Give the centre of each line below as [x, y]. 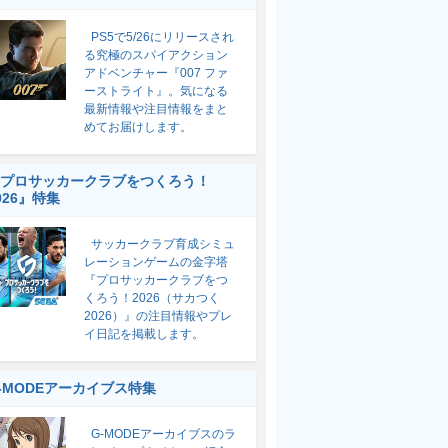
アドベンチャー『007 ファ [156, 73]
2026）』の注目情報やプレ [158, 316]
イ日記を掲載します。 [144, 334]
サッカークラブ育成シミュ [163, 244]
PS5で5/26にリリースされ [162, 37]
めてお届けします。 [138, 127]
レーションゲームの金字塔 [156, 262]
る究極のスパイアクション [156, 55]
